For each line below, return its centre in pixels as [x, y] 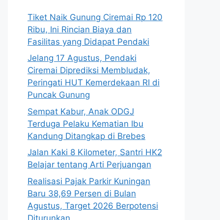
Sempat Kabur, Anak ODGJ [81, 111]
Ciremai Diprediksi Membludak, [89, 70]
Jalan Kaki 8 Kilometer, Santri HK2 [95, 152]
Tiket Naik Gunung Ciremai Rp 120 [95, 17]
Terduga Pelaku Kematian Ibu [85, 124]
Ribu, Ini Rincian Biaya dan [80, 29]
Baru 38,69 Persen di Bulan [82, 193]
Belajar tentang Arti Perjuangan [89, 165]
